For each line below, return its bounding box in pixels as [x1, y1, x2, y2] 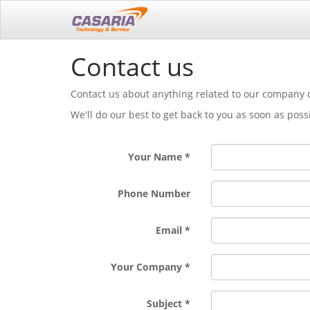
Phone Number [117, 187, 190, 200]
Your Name [127, 150, 182, 163]
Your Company [110, 260, 182, 273]
